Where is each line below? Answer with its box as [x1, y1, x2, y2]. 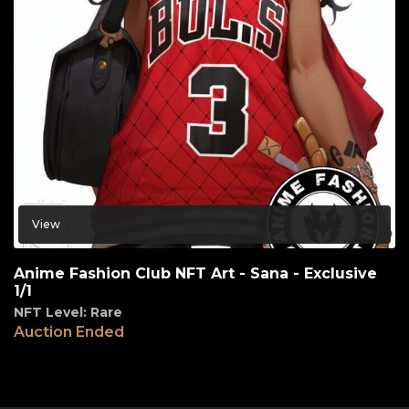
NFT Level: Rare [14, 303, 122, 320]
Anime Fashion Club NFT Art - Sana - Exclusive [14, 264, 377, 282]
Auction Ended [14, 322, 124, 341]
